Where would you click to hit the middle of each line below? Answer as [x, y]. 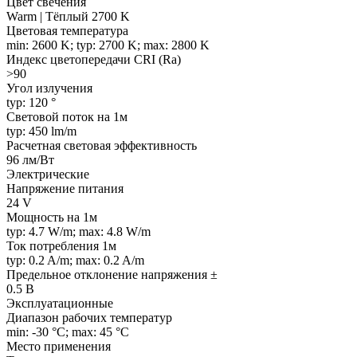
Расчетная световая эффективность [102, 145]
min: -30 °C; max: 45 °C [68, 331]
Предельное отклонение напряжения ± [112, 274]
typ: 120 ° [31, 102]
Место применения [59, 346]
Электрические [48, 174]
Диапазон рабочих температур [89, 317]
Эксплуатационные [60, 303]
